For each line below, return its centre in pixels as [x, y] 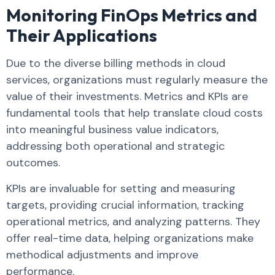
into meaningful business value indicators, [112, 130]
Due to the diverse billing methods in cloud [116, 64]
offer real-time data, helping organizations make [130, 238]
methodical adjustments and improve [102, 254]
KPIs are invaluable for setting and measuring [121, 188]
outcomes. [35, 163]
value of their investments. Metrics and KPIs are [127, 97]
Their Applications [82, 36]
